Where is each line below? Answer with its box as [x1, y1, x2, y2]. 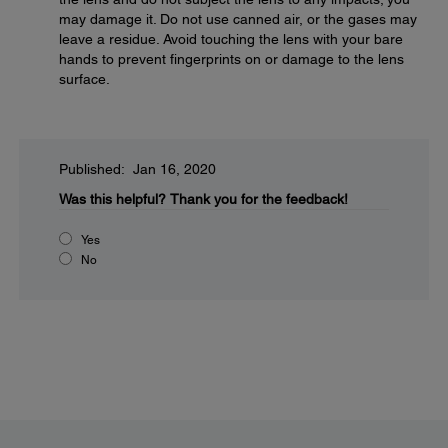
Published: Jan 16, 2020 [59, 161, 216, 177]
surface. [59, 71, 110, 87]
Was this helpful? [59, 191, 166, 207]
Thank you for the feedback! [170, 191, 348, 207]
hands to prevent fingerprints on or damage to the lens [59, 51, 404, 67]
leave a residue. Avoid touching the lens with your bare [59, 31, 403, 47]
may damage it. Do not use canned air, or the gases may [59, 11, 417, 27]
